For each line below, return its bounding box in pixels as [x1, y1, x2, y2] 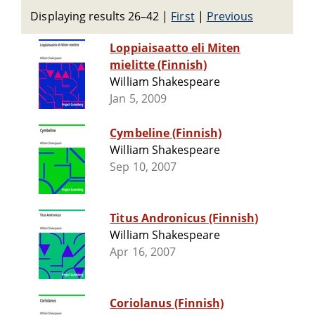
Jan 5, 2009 [110, 91, 167, 107]
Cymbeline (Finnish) [110, 125, 222, 141]
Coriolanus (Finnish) [110, 295, 224, 311]
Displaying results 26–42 [30, 8, 160, 24]
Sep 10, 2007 [110, 159, 176, 175]
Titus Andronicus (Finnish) [110, 210, 259, 226]
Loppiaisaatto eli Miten [110, 40, 241, 56]
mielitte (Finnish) [110, 57, 207, 73]
